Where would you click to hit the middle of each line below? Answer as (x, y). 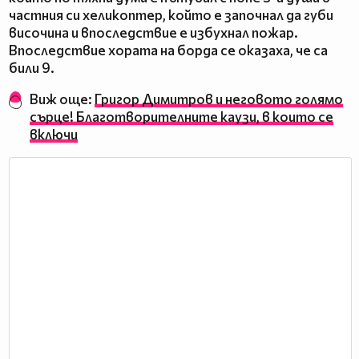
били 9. (33, 68)
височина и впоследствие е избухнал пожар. (153, 33)
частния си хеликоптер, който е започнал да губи (171, 15)
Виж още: (63, 99)
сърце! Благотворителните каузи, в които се (182, 117)
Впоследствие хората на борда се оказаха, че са (168, 50)
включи (54, 135)
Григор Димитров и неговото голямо (219, 99)
